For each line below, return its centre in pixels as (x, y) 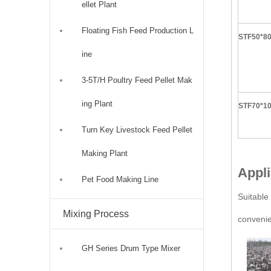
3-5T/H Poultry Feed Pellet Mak (137, 80)
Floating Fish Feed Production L (138, 30)
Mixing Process (96, 214)
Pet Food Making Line (120, 179)
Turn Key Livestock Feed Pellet (137, 129)
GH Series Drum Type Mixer (131, 248)
